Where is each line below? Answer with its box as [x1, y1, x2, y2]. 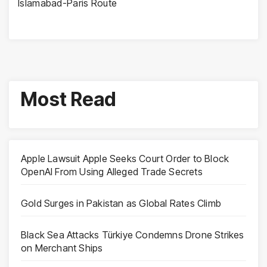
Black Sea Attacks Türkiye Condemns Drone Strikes [21, 228, 244, 241]
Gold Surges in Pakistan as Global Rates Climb [21, 197, 221, 209]
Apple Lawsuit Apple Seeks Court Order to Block [21, 152, 229, 164]
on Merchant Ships [21, 241, 103, 254]
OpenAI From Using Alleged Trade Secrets [21, 165, 203, 178]
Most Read [21, 87, 116, 111]
